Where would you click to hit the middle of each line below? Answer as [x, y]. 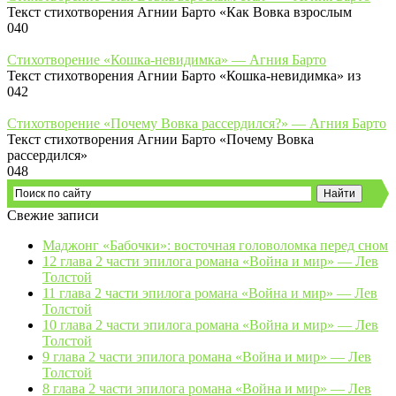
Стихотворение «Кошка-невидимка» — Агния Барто [167, 59]
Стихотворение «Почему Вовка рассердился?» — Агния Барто [197, 123]
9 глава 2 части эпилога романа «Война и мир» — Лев [207, 356]
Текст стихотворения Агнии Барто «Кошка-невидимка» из [184, 75]
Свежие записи [53, 215]
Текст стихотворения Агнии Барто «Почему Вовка [160, 139]
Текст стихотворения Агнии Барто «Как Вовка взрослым [179, 11]
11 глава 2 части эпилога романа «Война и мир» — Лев [210, 293]
